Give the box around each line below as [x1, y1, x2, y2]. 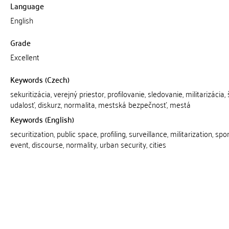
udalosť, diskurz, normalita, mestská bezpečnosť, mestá [10, 97, 191, 111]
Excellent [10, 50, 39, 64]
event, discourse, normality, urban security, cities [10, 137, 166, 151]
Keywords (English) [10, 112, 74, 126]
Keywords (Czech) [10, 72, 70, 86]
